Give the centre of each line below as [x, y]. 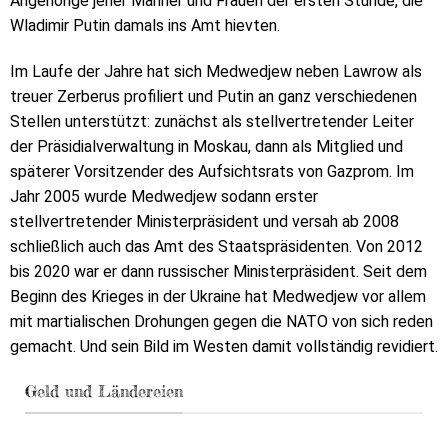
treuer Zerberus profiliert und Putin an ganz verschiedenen [213, 96]
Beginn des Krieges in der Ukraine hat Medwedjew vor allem [218, 296]
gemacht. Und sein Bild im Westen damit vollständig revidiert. [224, 346]
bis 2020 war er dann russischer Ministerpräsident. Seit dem [218, 271]
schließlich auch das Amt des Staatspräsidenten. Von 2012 [216, 246]
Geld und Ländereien [104, 391]
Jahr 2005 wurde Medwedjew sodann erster [164, 196]
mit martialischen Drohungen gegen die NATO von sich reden [221, 321]
